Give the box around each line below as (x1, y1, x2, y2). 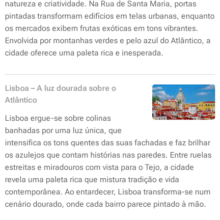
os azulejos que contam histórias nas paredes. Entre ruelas (5, 150, 212, 160)
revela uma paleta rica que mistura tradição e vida (5, 175, 179, 184)
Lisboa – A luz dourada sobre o (5, 83, 116, 93)
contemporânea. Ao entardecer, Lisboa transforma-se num (5, 187, 211, 196)
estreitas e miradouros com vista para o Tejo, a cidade (5, 163, 194, 172)
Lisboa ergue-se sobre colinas (5, 113, 111, 123)
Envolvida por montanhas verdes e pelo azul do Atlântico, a (5, 36, 211, 45)
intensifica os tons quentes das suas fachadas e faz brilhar (5, 138, 210, 147)
